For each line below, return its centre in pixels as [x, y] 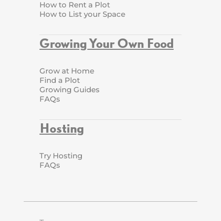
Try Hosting [61, 155]
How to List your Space [82, 14]
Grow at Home [67, 71]
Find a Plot [60, 80]
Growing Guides [70, 89]
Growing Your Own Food [107, 42]
